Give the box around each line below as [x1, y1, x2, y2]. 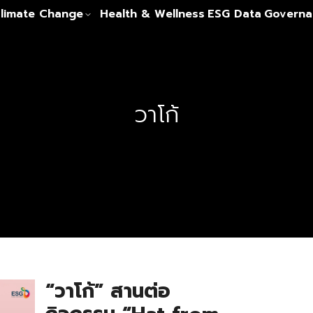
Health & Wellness [100, 5, 205, 22]
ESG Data [208, 5, 261, 22]
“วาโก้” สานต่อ [45, 276, 170, 306]
